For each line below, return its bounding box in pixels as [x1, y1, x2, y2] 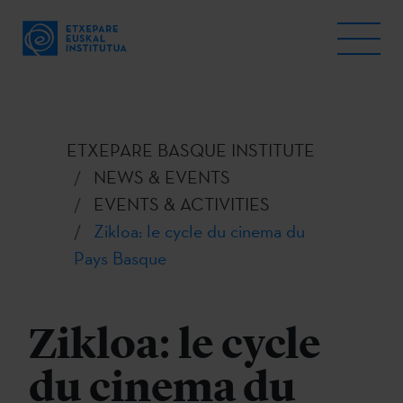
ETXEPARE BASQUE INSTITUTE [67, 139, 315, 162]
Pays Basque [74, 246, 166, 270]
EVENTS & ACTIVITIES [94, 193, 270, 216]
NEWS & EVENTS [94, 166, 230, 189]
